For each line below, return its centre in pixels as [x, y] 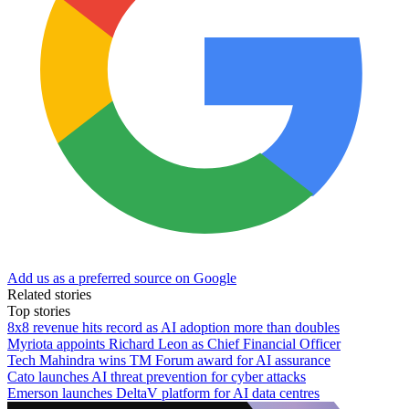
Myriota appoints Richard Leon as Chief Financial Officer [174, 343]
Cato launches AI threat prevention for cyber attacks [157, 376]
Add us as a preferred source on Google [122, 278]
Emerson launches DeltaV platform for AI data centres [163, 393]
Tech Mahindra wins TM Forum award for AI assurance [169, 360]
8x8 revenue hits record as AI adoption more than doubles [173, 327]
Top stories [39, 310]
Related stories [49, 294]
